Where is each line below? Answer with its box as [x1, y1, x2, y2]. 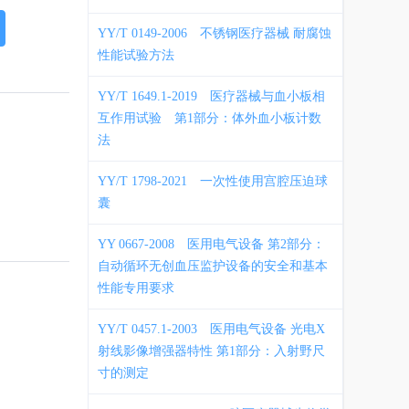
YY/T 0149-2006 [98, 26, 187, 40]
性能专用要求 [98, 280, 174, 295]
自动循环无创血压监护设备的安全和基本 [98, 258, 328, 273]
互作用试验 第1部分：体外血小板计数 [98, 110, 321, 125]
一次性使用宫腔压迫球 [200, 173, 328, 188]
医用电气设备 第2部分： [187, 236, 325, 251]
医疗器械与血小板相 [210, 89, 325, 103]
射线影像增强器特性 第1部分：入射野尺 [98, 343, 325, 358]
